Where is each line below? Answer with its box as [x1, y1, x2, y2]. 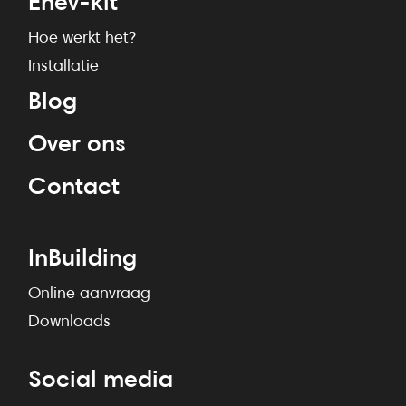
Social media [28, 363, 173, 393]
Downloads [28, 311, 111, 331]
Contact [28, 170, 120, 200]
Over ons [28, 128, 126, 158]
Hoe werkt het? [28, 27, 136, 47]
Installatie [28, 55, 99, 75]
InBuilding [28, 242, 137, 272]
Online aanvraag [28, 283, 150, 303]
